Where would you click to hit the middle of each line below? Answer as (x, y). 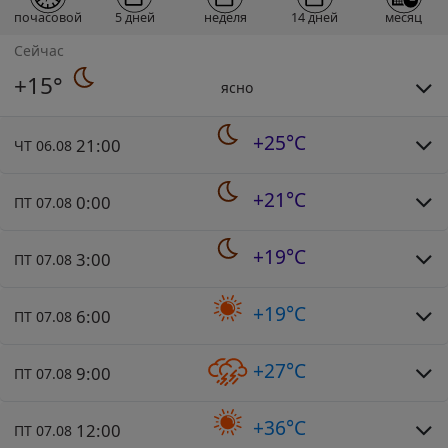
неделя (225, 18)
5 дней (135, 18)
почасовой (48, 18)
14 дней (314, 18)
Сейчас (39, 50)
